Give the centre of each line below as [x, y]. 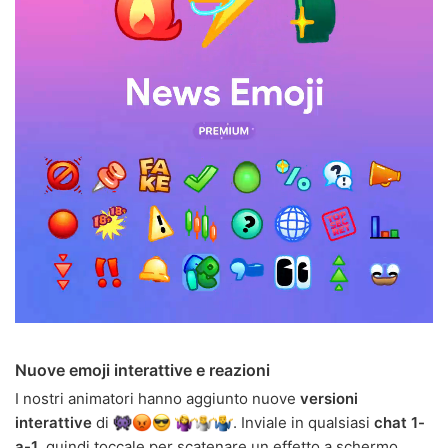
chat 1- [399, 422]
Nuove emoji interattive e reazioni [142, 369]
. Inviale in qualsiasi [303, 422]
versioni [329, 398]
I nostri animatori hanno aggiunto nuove [157, 398]
